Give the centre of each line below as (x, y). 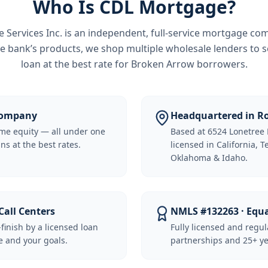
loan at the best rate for (76, 64)
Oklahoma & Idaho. (209, 158)
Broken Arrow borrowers (188, 64)
